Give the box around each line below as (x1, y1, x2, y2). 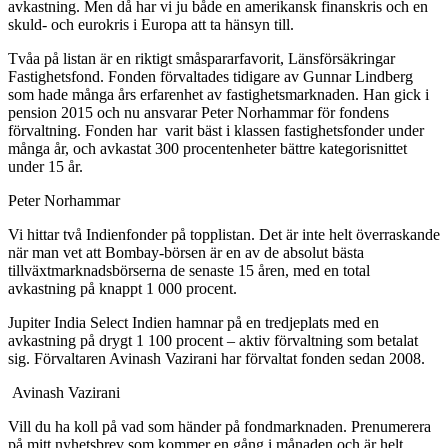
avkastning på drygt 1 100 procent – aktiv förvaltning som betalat (8, 332, 418, 350)
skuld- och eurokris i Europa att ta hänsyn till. (8, 16, 294, 34)
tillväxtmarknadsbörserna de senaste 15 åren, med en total (8, 262, 370, 280)
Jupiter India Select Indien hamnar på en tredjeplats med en (8, 314, 379, 332)
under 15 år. (8, 158, 83, 176)
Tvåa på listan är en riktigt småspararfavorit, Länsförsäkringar (8, 50, 395, 68)
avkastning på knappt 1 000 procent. (8, 280, 237, 298)
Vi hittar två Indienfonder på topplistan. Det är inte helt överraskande (8, 226, 440, 244)
